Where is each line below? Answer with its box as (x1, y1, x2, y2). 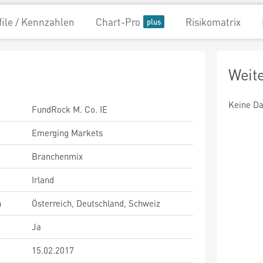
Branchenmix (32, 150, 83, 162)
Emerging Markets (32, 127, 103, 139)
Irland (32, 174, 54, 186)
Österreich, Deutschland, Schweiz (32, 197, 160, 209)
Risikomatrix (186, 15, 241, 28)
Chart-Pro (96, 15, 140, 28)
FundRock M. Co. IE (32, 103, 107, 115)
